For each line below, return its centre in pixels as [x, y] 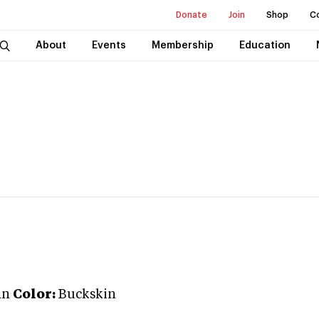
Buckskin [87, 295]
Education [265, 46]
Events [109, 46]
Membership [182, 46]
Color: [34, 295]
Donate [192, 15]
